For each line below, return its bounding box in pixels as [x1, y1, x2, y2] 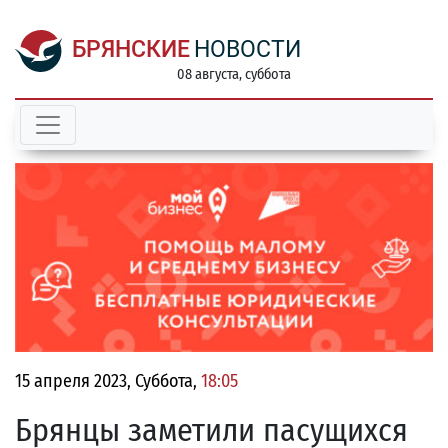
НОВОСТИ [194, 36, 301, 63]
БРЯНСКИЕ [72, 36, 190, 63]
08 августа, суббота [177, 66, 291, 83]
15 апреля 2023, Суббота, [15, 370, 201, 393]
